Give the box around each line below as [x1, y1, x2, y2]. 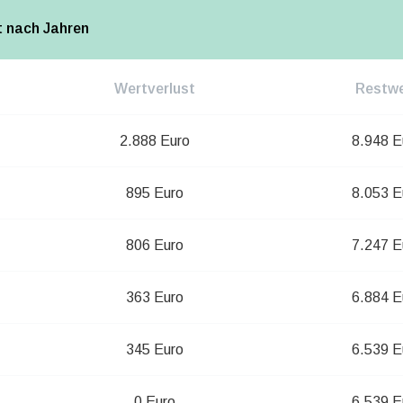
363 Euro [125, 290, 184, 306]
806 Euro [125, 237, 184, 254]
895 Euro [125, 185, 184, 201]
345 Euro [125, 342, 184, 358]
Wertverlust [113, 81, 195, 97]
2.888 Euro [119, 133, 190, 149]
